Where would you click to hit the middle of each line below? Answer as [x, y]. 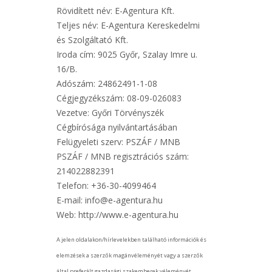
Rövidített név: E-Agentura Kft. [115, 10]
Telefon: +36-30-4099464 [106, 185]
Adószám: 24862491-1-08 [107, 83]
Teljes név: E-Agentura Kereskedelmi [128, 25]
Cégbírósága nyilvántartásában [117, 127]
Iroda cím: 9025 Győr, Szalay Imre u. [127, 54]
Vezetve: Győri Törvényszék [110, 112]
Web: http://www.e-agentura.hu [117, 214]
